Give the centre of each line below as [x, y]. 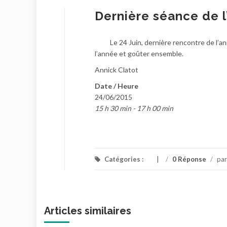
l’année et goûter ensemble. [139, 53]
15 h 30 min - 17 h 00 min [134, 108]
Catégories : [124, 159]
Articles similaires [88, 211]
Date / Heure [117, 86]
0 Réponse [189, 159]
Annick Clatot [117, 70]
